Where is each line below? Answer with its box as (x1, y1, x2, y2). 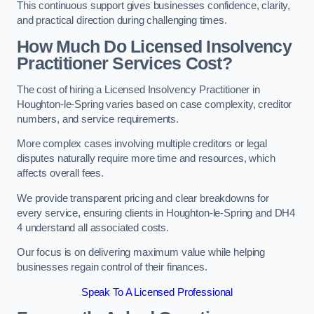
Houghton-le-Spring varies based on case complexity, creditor (17, 98, 292, 110)
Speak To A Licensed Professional (81, 286, 233, 298)
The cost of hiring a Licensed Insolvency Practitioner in (17, 83, 260, 95)
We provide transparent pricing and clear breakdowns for (17, 192, 270, 204)
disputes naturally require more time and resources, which (17, 153, 275, 165)
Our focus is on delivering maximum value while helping (17, 247, 266, 259)
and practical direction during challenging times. (17, 15, 227, 27)
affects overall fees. (17, 168, 104, 179)
